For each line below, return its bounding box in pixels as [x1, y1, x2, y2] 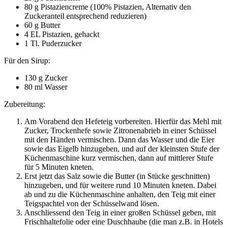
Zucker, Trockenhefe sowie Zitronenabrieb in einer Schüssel [24, 126, 216, 135]
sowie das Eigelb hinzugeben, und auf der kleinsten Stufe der [24, 144, 219, 153]
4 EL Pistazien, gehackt [24, 29, 99, 39]
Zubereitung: [4, 99, 45, 108]
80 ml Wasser [24, 82, 67, 91]
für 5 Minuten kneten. [24, 162, 94, 171]
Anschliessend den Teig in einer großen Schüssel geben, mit [24, 208, 216, 217]
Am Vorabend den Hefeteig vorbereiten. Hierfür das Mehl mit [24, 117, 221, 126]
